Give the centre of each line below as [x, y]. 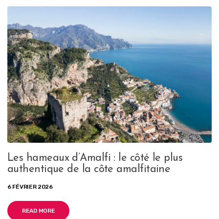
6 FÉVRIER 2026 [30, 186]
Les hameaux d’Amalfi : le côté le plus [95, 158]
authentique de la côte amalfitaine [89, 169]
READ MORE [39, 210]
